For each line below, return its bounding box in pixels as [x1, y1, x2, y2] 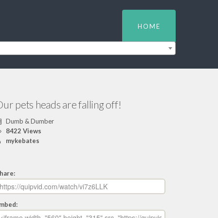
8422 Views [4, 127, 41, 135]
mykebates [5, 137, 39, 145]
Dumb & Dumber [4, 117, 54, 125]
